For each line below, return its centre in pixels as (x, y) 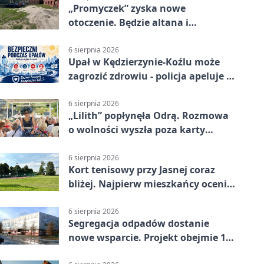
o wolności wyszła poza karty (137, 130)
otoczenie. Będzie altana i (128, 22)
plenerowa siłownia (115, 36)
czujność (89, 90)
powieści (89, 144)
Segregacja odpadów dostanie (139, 223)
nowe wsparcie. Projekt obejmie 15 (150, 237)
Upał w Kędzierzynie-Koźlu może (144, 62)
